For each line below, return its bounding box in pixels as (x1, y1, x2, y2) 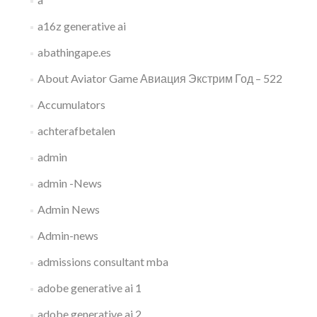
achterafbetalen (37, 124, 115, 137)
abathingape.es (37, 45, 111, 59)
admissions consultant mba (37, 255, 168, 268)
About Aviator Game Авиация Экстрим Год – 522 (37, 71, 282, 85)
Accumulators (37, 98, 105, 111)
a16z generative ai (37, 19, 126, 33)
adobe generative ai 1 (37, 281, 142, 294)
